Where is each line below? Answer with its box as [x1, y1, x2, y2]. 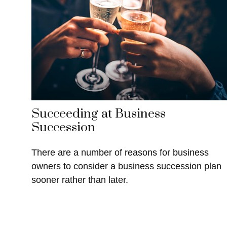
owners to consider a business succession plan [31, 161, 221, 171]
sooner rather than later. [31, 174, 128, 185]
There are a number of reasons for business [31, 147, 209, 158]
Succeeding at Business [31, 105, 166, 122]
